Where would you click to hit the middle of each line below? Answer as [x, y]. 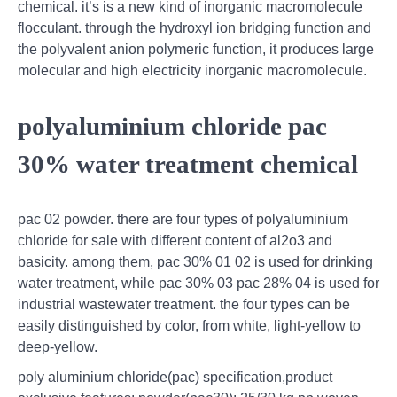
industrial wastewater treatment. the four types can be [184, 305]
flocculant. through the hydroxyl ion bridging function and [195, 28]
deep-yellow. [58, 347]
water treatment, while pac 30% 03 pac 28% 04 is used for [198, 284]
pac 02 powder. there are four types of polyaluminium [183, 220]
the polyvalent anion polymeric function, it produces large [196, 50]
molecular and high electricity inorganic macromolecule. [192, 71]
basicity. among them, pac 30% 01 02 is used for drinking [195, 262]
